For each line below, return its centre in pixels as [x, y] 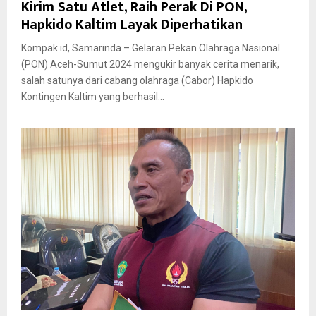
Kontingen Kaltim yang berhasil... [93, 96]
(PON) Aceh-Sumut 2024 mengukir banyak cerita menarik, [150, 64]
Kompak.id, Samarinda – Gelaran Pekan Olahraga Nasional [151, 48]
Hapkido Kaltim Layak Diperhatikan [132, 24]
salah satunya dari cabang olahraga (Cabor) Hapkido [137, 80]
